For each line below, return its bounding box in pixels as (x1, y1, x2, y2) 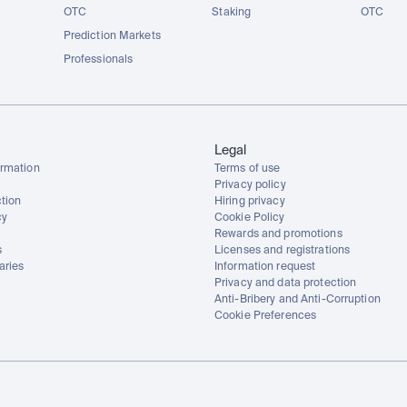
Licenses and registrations (214, 245, 351, 256)
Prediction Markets (63, 31, 161, 42)
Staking (212, 7, 252, 18)
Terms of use (214, 164, 281, 174)
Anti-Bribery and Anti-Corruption (214, 294, 381, 305)
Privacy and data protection (214, 278, 357, 289)
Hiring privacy (214, 196, 285, 207)
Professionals (63, 55, 134, 65)
